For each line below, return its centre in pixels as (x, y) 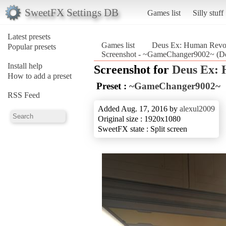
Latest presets (29, 36)
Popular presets (32, 46)
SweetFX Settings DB (71, 12)
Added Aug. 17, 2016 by (139, 108)
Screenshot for (133, 69)
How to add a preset (40, 76)
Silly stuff (208, 13)
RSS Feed (24, 95)
